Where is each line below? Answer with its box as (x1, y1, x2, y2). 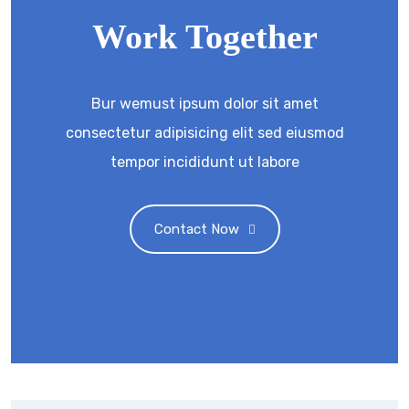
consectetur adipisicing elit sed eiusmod (65, 124, 344, 142)
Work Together (91, 17, 318, 57)
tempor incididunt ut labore (110, 153, 299, 172)
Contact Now (153, 221, 239, 238)
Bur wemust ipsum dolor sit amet (90, 95, 319, 113)
